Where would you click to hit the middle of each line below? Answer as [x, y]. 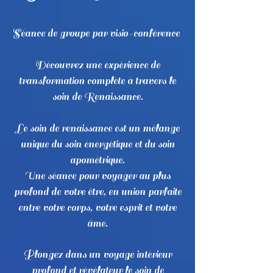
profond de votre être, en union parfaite [97, 192]
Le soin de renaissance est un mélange [97, 129]
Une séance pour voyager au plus [97, 176]
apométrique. [97, 160]
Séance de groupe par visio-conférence [97, 34]
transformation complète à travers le [97, 81]
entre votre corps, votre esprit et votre [97, 208]
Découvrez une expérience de [97, 65]
